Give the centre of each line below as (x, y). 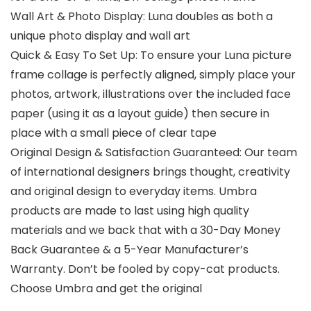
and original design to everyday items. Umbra (134, 192)
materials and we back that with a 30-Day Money (145, 230)
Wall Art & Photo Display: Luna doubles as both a (142, 17)
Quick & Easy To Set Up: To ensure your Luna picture (151, 56)
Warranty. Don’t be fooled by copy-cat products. (145, 269)
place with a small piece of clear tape (114, 133)
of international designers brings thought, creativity (150, 172)
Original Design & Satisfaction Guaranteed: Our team (154, 153)
